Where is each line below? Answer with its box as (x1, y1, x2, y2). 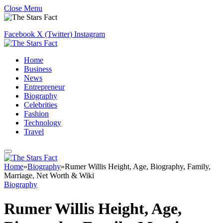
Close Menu (4, 4, 42, 12)
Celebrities (24, 101, 57, 109)
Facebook (4, 30, 35, 38)
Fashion (24, 110, 49, 118)
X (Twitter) (37, 30, 72, 38)
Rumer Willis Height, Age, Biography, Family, (65, 162, 211, 171)
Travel (24, 127, 44, 136)
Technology (24, 118, 61, 127)
